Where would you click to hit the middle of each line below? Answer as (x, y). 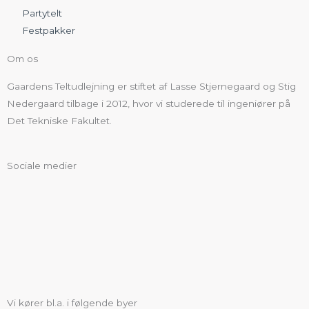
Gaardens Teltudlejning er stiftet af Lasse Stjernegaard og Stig (151, 87)
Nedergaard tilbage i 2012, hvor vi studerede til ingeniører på (149, 104)
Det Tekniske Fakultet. (59, 121)
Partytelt (42, 13)
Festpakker (49, 31)
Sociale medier (42, 166)
